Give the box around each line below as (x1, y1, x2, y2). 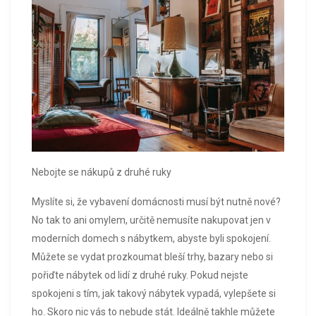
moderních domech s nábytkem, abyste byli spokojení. (32, 232, 271, 244)
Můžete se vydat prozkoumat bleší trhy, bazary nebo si (32, 250, 273, 262)
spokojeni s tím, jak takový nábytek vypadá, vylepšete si (32, 287, 276, 299)
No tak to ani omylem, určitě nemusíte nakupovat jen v (32, 214, 271, 226)
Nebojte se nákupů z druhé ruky (32, 166, 171, 178)
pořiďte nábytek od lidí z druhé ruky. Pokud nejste (32, 269, 248, 281)
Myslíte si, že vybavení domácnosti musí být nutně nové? (32, 195, 281, 207)
